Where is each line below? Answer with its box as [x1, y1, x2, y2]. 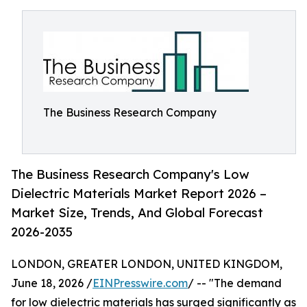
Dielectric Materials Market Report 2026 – [11, 186, 267, 201]
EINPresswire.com [93, 276, 188, 291]
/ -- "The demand [188, 276, 282, 291]
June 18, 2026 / [11, 276, 93, 291]
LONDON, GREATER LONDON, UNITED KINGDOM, [11, 257, 282, 271]
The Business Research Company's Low [11, 167, 249, 182]
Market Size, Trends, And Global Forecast [11, 205, 263, 221]
